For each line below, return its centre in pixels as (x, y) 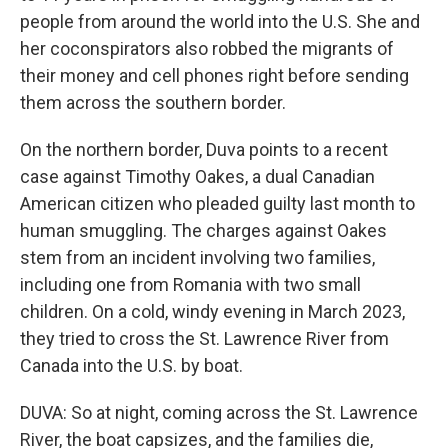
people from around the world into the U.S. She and (220, 21)
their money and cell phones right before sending (214, 75)
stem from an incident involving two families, (197, 257)
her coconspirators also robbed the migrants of (207, 48)
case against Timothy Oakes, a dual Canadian (197, 176)
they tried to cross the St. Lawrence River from (204, 338)
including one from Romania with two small (190, 284)
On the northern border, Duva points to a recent (204, 149)
